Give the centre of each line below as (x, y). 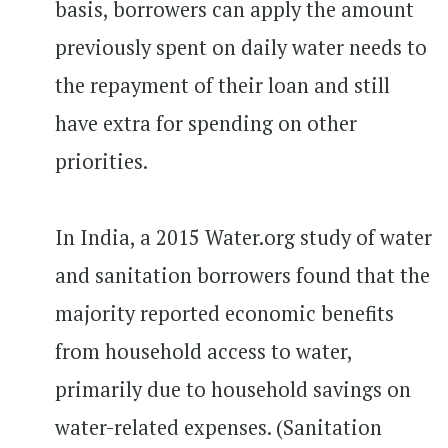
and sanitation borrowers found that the (242, 275)
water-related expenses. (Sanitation (218, 427)
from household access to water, (203, 351)
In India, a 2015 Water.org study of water (243, 237)
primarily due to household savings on (233, 389)
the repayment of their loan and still (222, 85)
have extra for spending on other (206, 123)
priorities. (106, 161)
